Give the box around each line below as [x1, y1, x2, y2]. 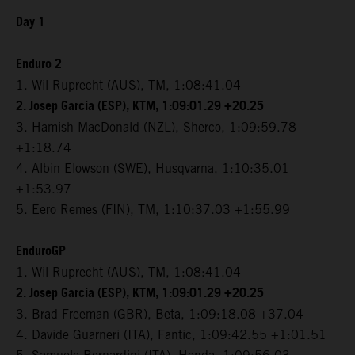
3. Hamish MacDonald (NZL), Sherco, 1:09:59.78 [16, 120, 296, 136]
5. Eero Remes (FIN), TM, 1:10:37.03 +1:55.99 [16, 202, 290, 218]
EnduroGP [16, 239, 66, 265]
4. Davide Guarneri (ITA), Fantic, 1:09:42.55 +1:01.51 [16, 327, 326, 343]
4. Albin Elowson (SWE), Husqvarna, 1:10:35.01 [16, 161, 289, 177]
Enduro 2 [16, 52, 62, 78]
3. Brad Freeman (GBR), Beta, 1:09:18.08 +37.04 [16, 307, 303, 323]
